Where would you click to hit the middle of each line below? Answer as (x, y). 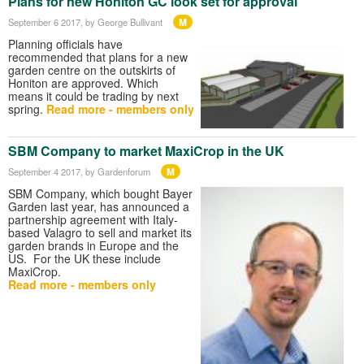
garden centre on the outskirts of (92, 69)
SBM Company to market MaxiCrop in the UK (146, 150)
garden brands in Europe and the (93, 245)
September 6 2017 (44, 22)
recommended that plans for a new (98, 56)
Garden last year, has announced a (99, 206)
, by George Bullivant (121, 22)
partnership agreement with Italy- (93, 219)
